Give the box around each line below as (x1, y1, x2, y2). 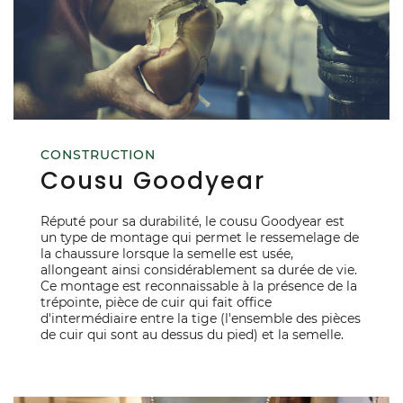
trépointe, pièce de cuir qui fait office (40, 293, 272, 310)
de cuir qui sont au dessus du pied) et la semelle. (40, 326, 351, 343)
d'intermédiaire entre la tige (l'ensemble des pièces (40, 309, 361, 327)
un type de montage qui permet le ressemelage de (40, 228, 359, 246)
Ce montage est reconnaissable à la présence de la (40, 277, 357, 294)
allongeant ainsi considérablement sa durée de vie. (40, 261, 357, 278)
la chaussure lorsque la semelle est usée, (40, 245, 293, 262)
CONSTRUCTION (40, 146, 156, 163)
